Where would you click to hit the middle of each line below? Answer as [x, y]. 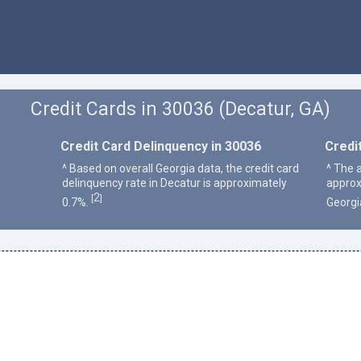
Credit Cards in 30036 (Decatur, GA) [180, 110]
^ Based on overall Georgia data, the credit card [180, 168]
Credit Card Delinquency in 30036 [160, 146]
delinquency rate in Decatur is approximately [174, 183]
